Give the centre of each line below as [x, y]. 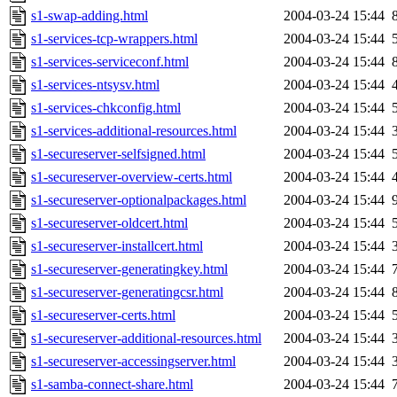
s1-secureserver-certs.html [103, 315]
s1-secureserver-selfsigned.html [118, 154]
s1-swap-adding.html [90, 16]
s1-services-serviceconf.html [110, 62]
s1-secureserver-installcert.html [117, 246]
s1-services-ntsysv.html [95, 85]
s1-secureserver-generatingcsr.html [127, 292]
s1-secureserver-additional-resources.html [146, 339]
